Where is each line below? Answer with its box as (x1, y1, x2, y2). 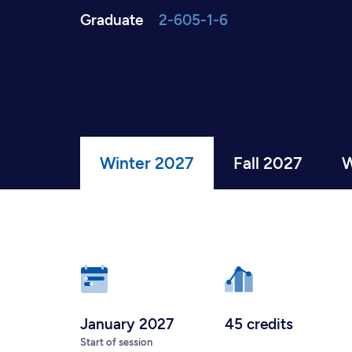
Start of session (80, 336, 152, 348)
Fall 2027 (233, 153, 302, 173)
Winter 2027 (100, 153, 194, 173)
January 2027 (80, 315, 174, 333)
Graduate (80, 11, 143, 29)
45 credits (225, 315, 293, 333)
